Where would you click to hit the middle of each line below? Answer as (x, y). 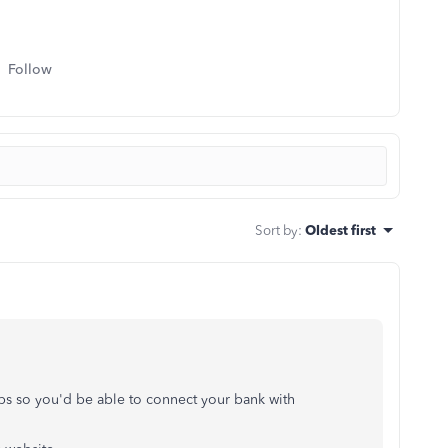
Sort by (276, 230)
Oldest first (340, 230)
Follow (30, 69)
